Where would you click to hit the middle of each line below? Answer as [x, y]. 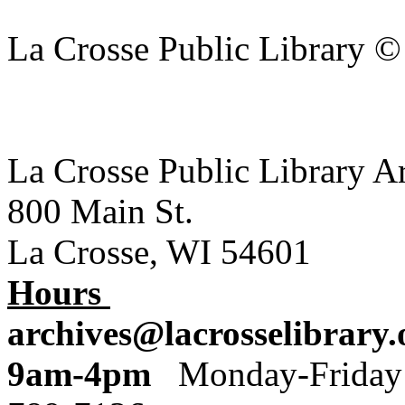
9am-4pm [93, 374]
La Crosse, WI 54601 [159, 252]
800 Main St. [100, 211]
